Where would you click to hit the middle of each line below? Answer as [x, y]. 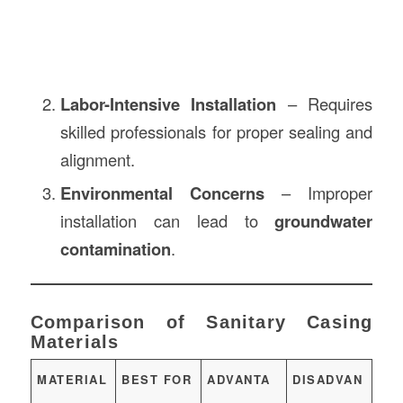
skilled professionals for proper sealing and [216, 131]
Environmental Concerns [162, 193]
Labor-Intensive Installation [168, 103]
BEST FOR [157, 379]
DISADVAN [328, 379]
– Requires [325, 103]
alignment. [97, 159]
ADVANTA [239, 379]
